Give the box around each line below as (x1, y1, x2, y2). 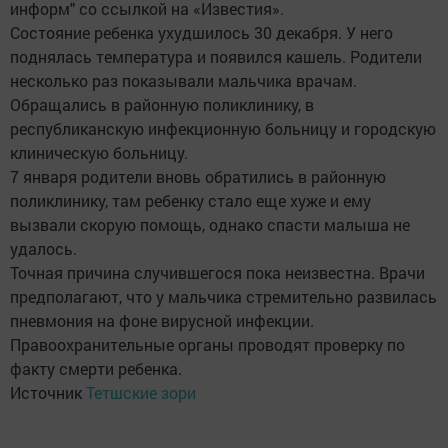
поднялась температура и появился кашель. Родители (10, 46, 422, 67)
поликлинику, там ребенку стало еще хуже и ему (10, 190, 371, 211)
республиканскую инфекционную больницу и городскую (10, 118, 436, 139)
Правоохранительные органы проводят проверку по (10, 334, 405, 355)
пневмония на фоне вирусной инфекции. (10, 310, 314, 331)
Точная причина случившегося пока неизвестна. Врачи (10, 262, 425, 283)
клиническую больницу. (10, 142, 188, 163)
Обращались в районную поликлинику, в (10, 94, 314, 115)
